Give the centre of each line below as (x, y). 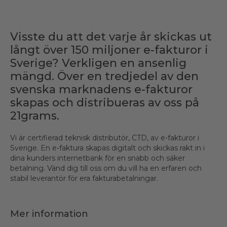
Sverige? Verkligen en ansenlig (98, 63)
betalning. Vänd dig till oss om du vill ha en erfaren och (106, 168)
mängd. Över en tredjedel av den (104, 76)
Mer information (49, 214)
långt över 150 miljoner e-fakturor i (109, 50)
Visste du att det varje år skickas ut (111, 37)
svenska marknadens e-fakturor (101, 89)
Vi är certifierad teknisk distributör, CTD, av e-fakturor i (105, 138)
